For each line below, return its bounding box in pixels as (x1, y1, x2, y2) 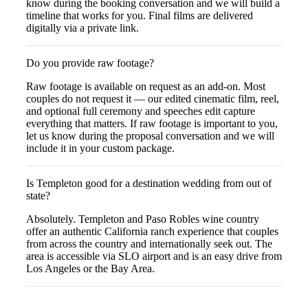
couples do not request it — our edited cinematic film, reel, (26, 92, 279, 104)
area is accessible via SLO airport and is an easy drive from (26, 250, 282, 262)
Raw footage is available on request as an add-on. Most (26, 80, 265, 92)
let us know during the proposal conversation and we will (26, 129, 274, 142)
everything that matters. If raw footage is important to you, (26, 117, 278, 129)
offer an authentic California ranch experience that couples (26, 225, 278, 237)
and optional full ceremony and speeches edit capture (26, 104, 255, 117)
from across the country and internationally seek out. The (26, 237, 272, 250)
